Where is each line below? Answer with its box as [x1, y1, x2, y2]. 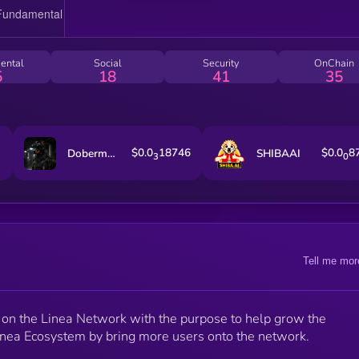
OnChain [314, 55, 355, 71]
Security [202, 55, 240, 71]
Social [93, 55, 122, 71]
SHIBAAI [256, 145, 301, 161]
